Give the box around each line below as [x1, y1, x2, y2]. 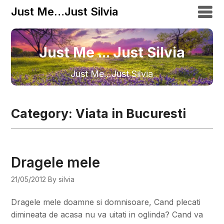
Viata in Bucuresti [75, 105, 186, 121]
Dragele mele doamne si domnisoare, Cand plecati [11, 196, 201, 207]
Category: [11, 105, 76, 121]
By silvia [48, 174, 75, 183]
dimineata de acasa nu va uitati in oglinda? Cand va [11, 209, 203, 219]
